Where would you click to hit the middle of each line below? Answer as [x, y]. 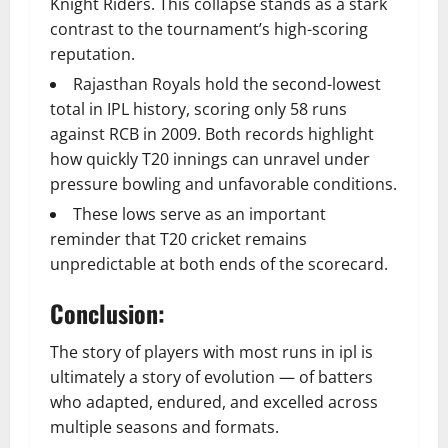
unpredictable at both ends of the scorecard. [219, 264]
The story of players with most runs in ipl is [211, 352]
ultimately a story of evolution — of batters [211, 377]
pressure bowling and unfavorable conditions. [223, 184]
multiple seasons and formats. [164, 427]
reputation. [92, 54]
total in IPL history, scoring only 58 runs [198, 109]
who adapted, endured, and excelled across [214, 402]
